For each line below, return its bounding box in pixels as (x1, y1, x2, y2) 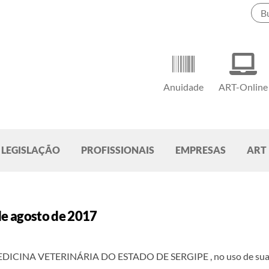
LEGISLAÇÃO (1, 144, 60, 156)
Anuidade (163, 81, 204, 93)
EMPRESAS (175, 144, 226, 156)
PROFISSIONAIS (81, 144, 154, 156)
